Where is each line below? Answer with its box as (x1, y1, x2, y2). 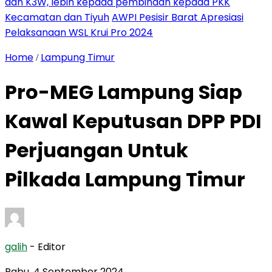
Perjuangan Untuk (5, 137, 188, 165)
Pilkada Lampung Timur (5, 166, 245, 194)
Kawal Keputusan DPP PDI (5, 107, 262, 135)
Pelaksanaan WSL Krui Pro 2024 (5, 25, 153, 39)
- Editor (30, 239, 66, 254)
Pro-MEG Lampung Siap (5, 78, 242, 106)
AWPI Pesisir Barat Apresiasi (112, 10, 243, 24)
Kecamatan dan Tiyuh (5, 10, 109, 24)
